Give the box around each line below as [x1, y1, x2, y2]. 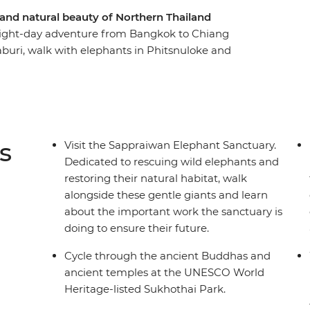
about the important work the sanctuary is [64, 205, 283, 219]
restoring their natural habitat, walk [64, 172, 248, 185]
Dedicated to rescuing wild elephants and [64, 155, 280, 169]
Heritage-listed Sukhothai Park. [64, 282, 226, 296]
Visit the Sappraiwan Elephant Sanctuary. [64, 138, 277, 152]
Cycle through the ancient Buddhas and [64, 249, 271, 263]
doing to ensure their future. [64, 221, 210, 235]
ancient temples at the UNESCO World [64, 266, 265, 280]
